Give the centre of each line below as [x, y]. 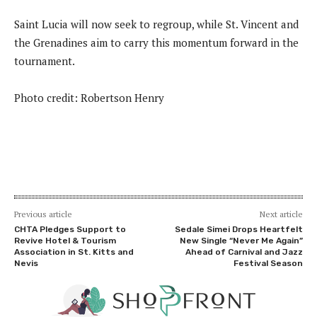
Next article [281, 214]
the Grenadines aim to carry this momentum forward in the [156, 42]
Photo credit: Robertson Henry [89, 97]
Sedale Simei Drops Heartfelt [238, 229]
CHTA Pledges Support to [70, 229]
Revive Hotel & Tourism [65, 240]
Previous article [43, 214]
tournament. [45, 60]
